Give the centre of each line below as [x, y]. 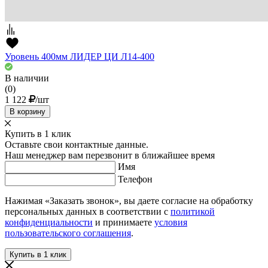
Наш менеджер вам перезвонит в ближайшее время [110, 156]
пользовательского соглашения [68, 233]
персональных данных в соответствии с [88, 212]
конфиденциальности [49, 223]
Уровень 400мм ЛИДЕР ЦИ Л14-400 [80, 57]
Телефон [135, 179]
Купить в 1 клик [38, 134]
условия [171, 223]
